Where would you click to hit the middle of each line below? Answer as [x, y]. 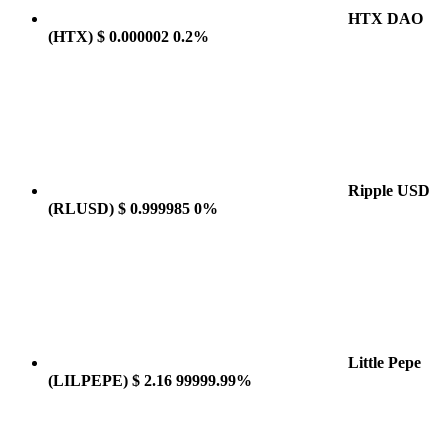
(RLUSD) [81, 208]
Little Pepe [384, 362]
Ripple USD [389, 190]
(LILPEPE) [88, 380]
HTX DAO [385, 18]
